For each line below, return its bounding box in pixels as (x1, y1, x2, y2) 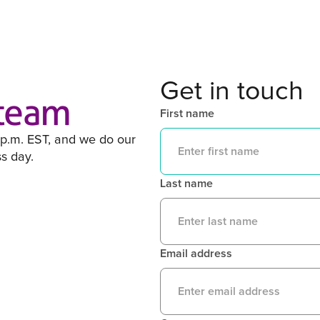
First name (160, 107, 214, 119)
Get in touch (160, 77, 304, 105)
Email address (160, 247, 232, 259)
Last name (160, 177, 213, 189)
